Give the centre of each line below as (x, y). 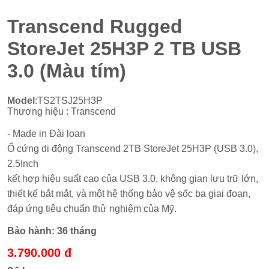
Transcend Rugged (95, 27)
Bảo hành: (32, 231)
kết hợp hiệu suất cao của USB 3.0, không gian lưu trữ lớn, (133, 178)
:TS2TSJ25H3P (69, 100)
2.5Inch (23, 163)
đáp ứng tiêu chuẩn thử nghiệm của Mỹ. (92, 208)
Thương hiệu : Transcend (62, 111)
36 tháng (77, 231)
